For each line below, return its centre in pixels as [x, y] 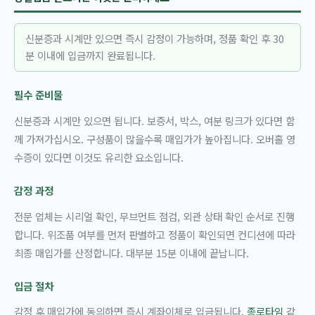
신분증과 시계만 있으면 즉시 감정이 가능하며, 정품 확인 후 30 [154, 39]
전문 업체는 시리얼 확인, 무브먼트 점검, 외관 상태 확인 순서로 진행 [154, 216]
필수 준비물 [38, 95]
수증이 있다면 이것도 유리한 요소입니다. [99, 157]
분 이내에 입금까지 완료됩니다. [90, 56]
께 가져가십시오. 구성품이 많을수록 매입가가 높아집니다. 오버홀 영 [155, 139]
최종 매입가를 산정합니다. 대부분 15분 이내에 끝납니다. [131, 252]
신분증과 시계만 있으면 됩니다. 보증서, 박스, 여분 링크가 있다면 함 [154, 121]
